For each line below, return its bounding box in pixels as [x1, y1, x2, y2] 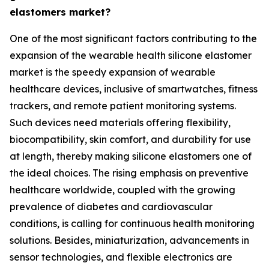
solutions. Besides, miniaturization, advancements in [10, 234, 249, 246]
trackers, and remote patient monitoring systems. [10, 99, 236, 112]
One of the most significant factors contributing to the [10, 32, 257, 44]
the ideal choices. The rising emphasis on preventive [10, 166, 249, 179]
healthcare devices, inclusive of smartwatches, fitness [10, 82, 258, 95]
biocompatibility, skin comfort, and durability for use [10, 133, 251, 145]
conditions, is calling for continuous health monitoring [10, 217, 255, 229]
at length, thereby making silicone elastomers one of [10, 150, 252, 162]
